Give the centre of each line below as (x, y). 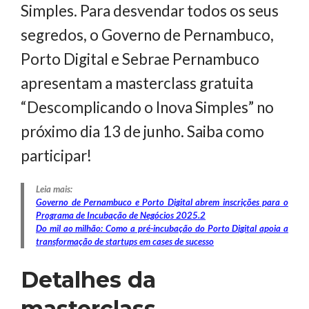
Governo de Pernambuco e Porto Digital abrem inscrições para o (162, 202)
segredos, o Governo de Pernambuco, (147, 34)
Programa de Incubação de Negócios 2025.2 (121, 216)
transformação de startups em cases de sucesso (125, 242)
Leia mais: (54, 189)
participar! (56, 155)
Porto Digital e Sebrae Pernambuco (140, 59)
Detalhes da (88, 280)
